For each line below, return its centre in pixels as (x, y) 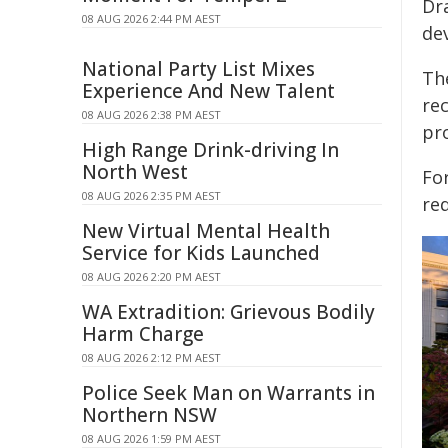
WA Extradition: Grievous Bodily (228, 312)
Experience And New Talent (208, 91)
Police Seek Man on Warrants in (228, 393)
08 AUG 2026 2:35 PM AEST (151, 195)
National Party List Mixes (198, 69)
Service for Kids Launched (201, 253)
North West (135, 172)
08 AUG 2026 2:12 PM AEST (151, 357)
